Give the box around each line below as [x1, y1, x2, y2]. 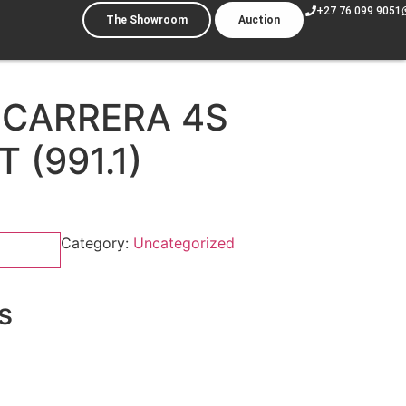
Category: [60, 234, 133, 253]
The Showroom [105, 14, 188, 26]
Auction [237, 14, 280, 26]
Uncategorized [132, 234, 235, 253]
